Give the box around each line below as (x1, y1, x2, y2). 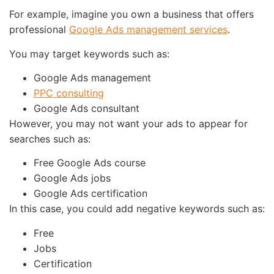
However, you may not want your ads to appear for (9, 117, 248, 130)
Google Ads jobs (34, 172, 111, 185)
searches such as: (9, 133, 91, 145)
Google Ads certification (34, 187, 147, 200)
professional (9, 23, 69, 36)
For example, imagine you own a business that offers (9, 8, 254, 21)
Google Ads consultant (34, 102, 139, 114)
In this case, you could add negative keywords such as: (9, 202, 265, 215)
